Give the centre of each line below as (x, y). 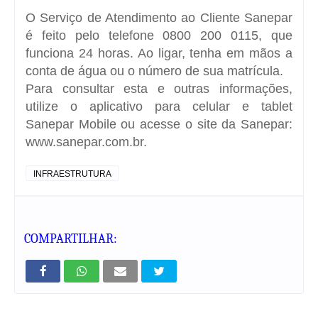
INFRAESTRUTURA (72, 174)
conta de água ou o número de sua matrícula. (154, 71)
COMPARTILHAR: (70, 238)
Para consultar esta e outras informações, (159, 88)
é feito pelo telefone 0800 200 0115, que (159, 35)
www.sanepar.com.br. (86, 142)
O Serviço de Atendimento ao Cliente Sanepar (159, 17)
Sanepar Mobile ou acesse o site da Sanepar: (159, 124)
